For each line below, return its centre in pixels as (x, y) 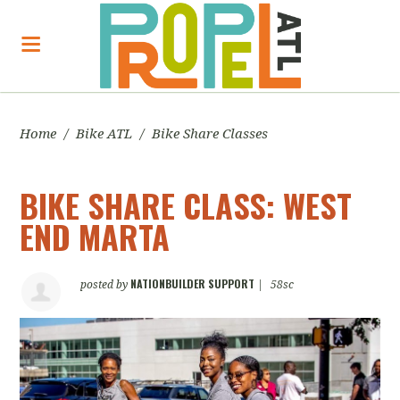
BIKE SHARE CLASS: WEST (186, 205)
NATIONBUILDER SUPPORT (193, 283)
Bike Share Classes (210, 134)
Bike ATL (104, 134)
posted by (106, 285)
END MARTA (95, 236)
